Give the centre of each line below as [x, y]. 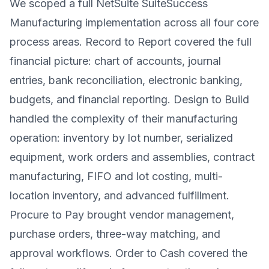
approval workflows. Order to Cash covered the [128, 253]
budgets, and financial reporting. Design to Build [129, 99]
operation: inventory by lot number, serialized [121, 138]
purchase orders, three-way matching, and [115, 234]
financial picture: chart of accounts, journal [115, 61]
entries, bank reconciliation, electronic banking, [126, 80]
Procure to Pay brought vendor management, [122, 215]
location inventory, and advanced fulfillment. [119, 195]
